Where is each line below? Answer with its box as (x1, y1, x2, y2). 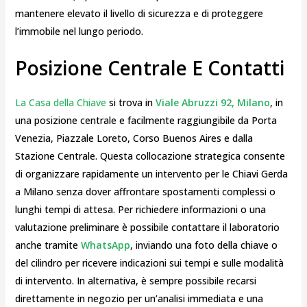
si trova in (106, 96, 156, 110)
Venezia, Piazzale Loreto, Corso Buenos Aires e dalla (14, 132, 253, 145)
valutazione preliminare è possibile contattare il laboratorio (14, 221, 280, 234)
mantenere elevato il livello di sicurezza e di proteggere (14, 6, 263, 20)
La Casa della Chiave (14, 96, 106, 110)
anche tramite (14, 238, 81, 252)
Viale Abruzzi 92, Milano (155, 96, 270, 110)
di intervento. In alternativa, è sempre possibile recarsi (14, 274, 256, 288)
